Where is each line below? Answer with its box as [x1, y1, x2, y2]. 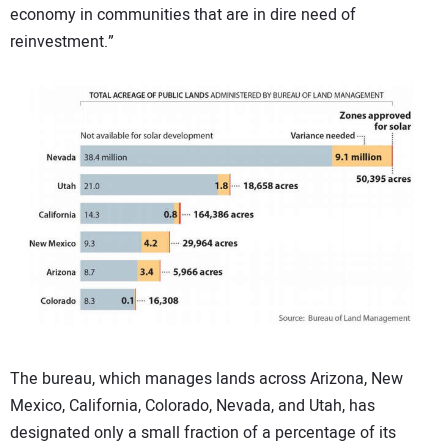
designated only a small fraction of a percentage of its [10, 420, 396, 445]
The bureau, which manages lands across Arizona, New [10, 366, 403, 391]
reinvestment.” [10, 29, 114, 54]
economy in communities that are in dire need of [10, 2, 356, 27]
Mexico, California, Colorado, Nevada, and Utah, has [10, 393, 375, 418]
